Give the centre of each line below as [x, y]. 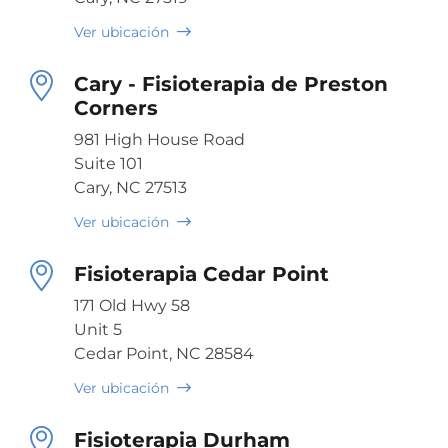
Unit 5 [98, 329]
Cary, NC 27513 [130, 187]
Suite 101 [108, 163]
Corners [116, 107]
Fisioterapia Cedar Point [201, 273]
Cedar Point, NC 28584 [164, 353]
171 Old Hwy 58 [132, 305]
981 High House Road [159, 139]
